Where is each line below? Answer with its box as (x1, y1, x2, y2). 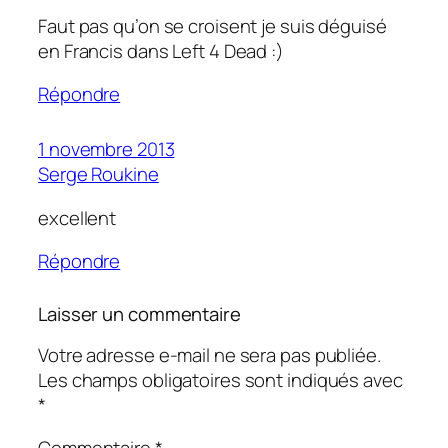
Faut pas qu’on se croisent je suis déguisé (38, 12, 387, 39)
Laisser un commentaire (38, 301, 241, 328)
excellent (38, 204, 117, 231)
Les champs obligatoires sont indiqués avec (38, 366, 403, 393)
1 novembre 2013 (38, 136, 175, 163)
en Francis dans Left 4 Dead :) (38, 37, 284, 64)
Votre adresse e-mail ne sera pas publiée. (38, 341, 381, 368)
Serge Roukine (38, 161, 159, 188)
